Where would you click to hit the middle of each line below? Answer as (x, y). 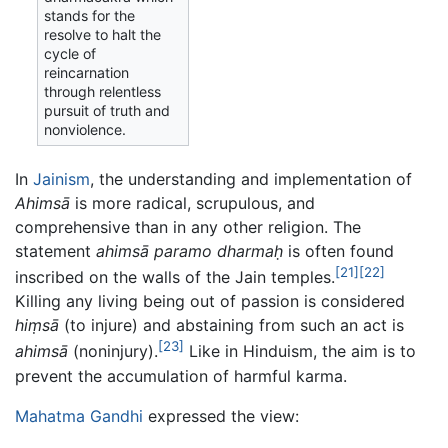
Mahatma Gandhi (79, 415)
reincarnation (87, 73)
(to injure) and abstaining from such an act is (231, 325)
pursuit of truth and (107, 111)
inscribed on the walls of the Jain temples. (175, 277)
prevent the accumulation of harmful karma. (181, 375)
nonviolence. (85, 130)
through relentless (103, 92)
